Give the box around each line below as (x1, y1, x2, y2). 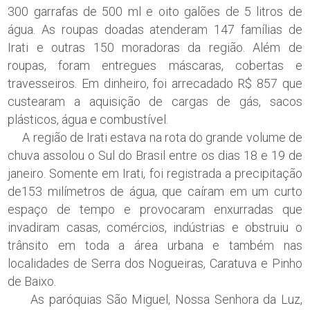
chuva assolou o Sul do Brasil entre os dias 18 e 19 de (8, 147, 302, 163)
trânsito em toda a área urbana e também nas (8, 237, 302, 253)
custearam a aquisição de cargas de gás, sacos (8, 93, 302, 109)
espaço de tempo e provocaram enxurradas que (8, 201, 302, 217)
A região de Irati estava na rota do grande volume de (8, 129, 302, 145)
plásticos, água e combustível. (8, 111, 174, 127)
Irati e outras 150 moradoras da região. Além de (8, 39, 302, 55)
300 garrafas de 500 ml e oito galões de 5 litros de (8, 3, 302, 19)
